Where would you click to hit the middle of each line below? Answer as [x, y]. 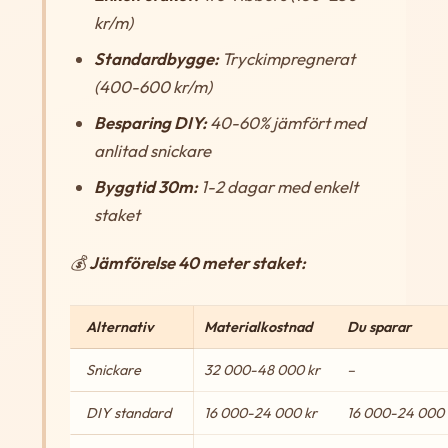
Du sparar [378, 326]
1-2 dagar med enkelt [277, 186]
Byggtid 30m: [145, 186]
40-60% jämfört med [286, 122]
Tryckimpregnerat [286, 58]
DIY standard [128, 412]
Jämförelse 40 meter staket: [197, 262]
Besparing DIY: [150, 122]
